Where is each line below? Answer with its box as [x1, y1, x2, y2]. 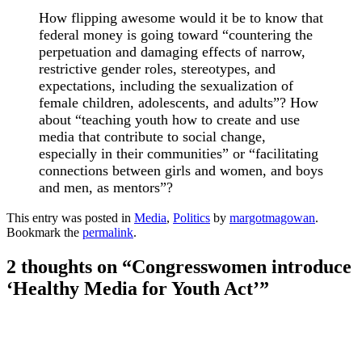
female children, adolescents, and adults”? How [39, 95, 318, 112]
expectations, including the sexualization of [39, 78, 293, 95]
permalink [82, 225, 133, 240]
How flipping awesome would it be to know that [39, 10, 323, 27]
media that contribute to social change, [39, 128, 266, 145]
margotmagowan [229, 211, 315, 225]
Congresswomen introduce [132, 256, 351, 278]
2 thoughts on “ [6, 256, 132, 278]
